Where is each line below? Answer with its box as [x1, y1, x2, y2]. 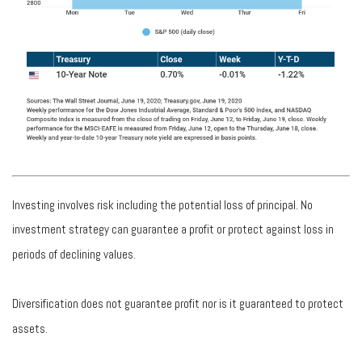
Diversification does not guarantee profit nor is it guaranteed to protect [12, 295, 343, 311]
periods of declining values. [12, 246, 136, 262]
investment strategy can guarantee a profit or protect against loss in [12, 221, 334, 237]
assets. [12, 320, 48, 336]
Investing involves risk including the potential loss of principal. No [12, 196, 313, 213]
